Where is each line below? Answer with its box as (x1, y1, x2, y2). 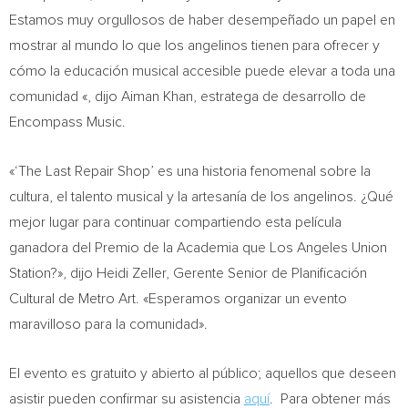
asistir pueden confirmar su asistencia (9, 392, 244, 406)
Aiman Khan (121, 89, 193, 104)
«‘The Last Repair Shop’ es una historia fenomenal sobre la (9, 164, 371, 178)
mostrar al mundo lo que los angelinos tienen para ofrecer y (9, 38, 380, 53)
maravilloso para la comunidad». (9, 317, 208, 331)
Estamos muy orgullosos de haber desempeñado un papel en (9, 13, 395, 27)
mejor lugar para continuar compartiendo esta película (9, 215, 342, 229)
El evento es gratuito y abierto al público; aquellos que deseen (9, 366, 396, 381)
